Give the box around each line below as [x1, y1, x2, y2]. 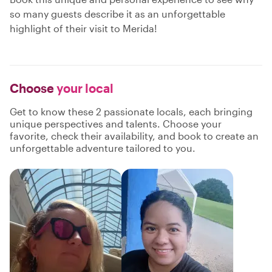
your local [54, 81, 114, 95]
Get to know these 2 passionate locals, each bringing [10, 106, 253, 117]
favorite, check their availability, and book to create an [10, 130, 259, 141]
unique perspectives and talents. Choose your [10, 118, 222, 129]
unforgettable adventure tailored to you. [10, 142, 195, 154]
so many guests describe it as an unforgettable [10, 8, 225, 19]
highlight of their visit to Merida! [10, 22, 157, 34]
